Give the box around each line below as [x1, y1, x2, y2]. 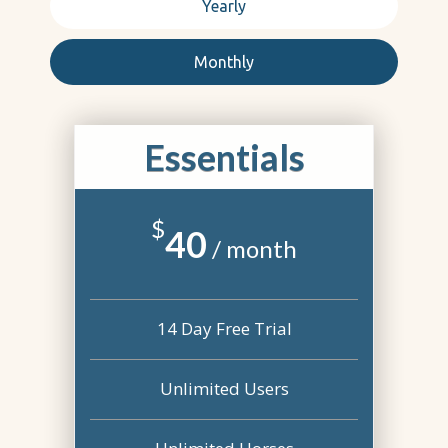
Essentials [143, 135, 305, 179]
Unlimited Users [159, 377, 289, 400]
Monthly [193, 53, 254, 71]
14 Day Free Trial [156, 317, 292, 340]
